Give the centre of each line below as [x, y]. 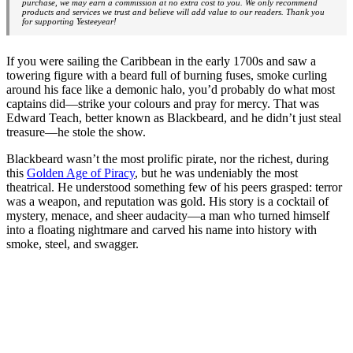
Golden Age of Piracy [81, 173]
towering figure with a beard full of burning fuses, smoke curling [167, 75]
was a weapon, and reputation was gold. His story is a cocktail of [167, 201]
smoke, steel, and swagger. [72, 243]
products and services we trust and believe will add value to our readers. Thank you [173, 11]
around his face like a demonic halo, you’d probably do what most [171, 89]
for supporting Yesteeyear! [69, 21]
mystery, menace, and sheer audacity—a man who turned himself [168, 215]
